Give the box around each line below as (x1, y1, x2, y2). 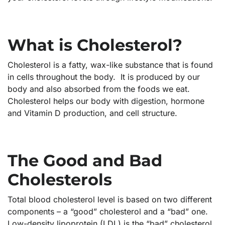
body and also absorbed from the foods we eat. (8, 84, 192, 94)
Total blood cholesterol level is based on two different (8, 194, 212, 205)
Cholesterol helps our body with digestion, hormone (8, 96, 204, 106)
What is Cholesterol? (8, 35, 182, 55)
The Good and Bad (8, 151, 162, 171)
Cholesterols (8, 170, 112, 190)
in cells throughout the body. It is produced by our (8, 72, 200, 82)
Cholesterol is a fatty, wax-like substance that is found (8, 60, 213, 70)
